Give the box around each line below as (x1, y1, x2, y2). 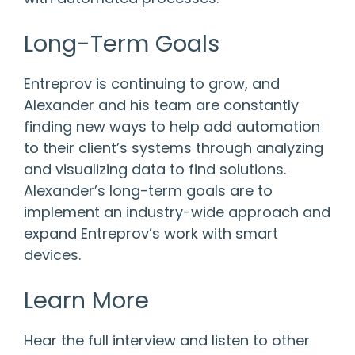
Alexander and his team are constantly (24, 94, 299, 115)
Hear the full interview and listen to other (24, 330, 310, 350)
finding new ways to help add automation (24, 116, 320, 136)
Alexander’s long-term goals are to (24, 180, 273, 200)
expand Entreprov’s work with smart (24, 223, 278, 243)
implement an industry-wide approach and (24, 201, 330, 222)
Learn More (24, 284, 149, 316)
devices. (24, 244, 81, 265)
